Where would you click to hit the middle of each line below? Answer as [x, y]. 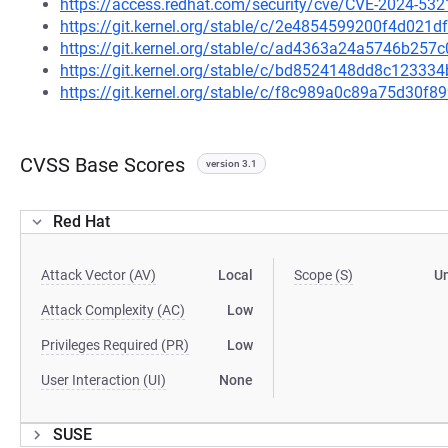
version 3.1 [231, 163]
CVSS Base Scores [102, 165]
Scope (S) [324, 275]
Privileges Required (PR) [115, 345]
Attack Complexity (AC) [113, 310]
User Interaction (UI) [103, 380]
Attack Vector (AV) [98, 275]
